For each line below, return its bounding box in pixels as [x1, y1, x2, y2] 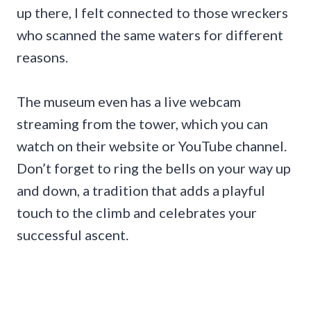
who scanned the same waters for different [17, 26, 283, 44]
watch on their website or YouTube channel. [17, 137, 287, 155]
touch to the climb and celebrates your [17, 204, 257, 221]
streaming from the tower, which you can [17, 115, 268, 133]
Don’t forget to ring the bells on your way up [17, 160, 291, 177]
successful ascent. [17, 226, 128, 244]
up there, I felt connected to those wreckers [17, 4, 288, 22]
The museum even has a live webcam [17, 93, 241, 110]
